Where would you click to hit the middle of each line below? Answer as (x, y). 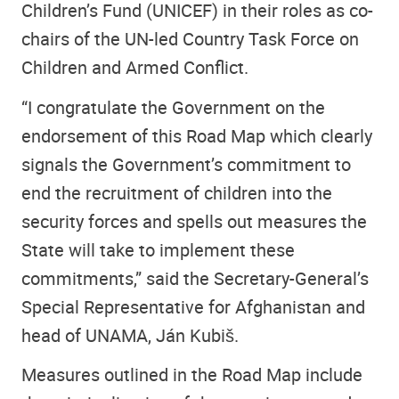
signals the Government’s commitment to (186, 164)
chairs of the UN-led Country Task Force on (190, 39)
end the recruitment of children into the (177, 192)
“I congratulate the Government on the (173, 107)
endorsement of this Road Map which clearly (197, 135)
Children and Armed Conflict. (135, 68)
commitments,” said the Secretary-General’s (195, 278)
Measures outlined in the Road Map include (192, 375)
